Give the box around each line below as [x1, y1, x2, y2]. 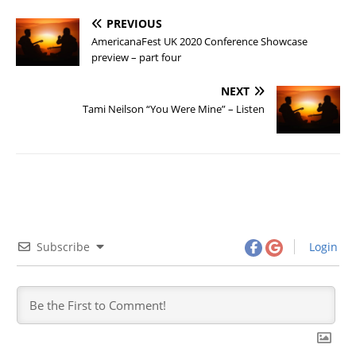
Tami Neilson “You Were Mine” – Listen [83, 101, 265, 116]
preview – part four [91, 49, 181, 64]
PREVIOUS [106, 15, 162, 31]
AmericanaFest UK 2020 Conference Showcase [91, 33, 308, 48]
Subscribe [37, 238, 90, 254]
